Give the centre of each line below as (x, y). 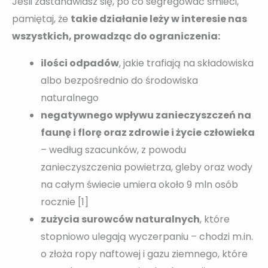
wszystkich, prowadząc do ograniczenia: (116, 36)
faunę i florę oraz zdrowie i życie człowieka (148, 132)
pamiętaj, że (41, 19)
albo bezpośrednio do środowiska (119, 80)
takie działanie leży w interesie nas (159, 19)
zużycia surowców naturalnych (120, 219)
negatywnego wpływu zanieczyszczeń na (146, 115)
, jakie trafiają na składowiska (186, 63)
